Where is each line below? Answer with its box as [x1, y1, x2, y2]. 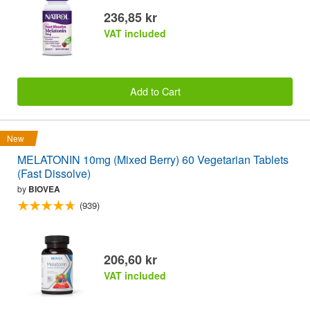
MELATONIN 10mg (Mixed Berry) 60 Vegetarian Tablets [17, 151, 289, 167]
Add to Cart [129, 84, 181, 99]
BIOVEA [28, 182, 60, 195]
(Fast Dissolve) [17, 165, 91, 181]
